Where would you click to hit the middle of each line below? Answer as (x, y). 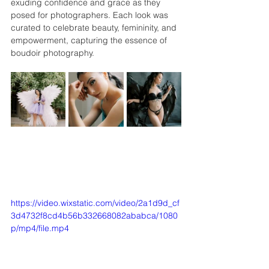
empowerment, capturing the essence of (90, 40)
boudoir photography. (53, 53)
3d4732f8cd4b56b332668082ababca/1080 (94, 215)
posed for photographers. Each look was (91, 15)
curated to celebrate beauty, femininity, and (95, 27)
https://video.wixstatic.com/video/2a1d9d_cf (95, 203)
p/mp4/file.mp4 (40, 228)
